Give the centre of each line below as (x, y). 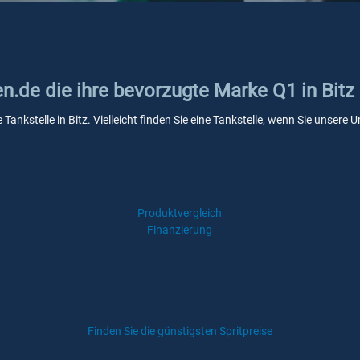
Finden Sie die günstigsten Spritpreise (180, 331)
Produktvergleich (180, 213)
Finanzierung (180, 230)
